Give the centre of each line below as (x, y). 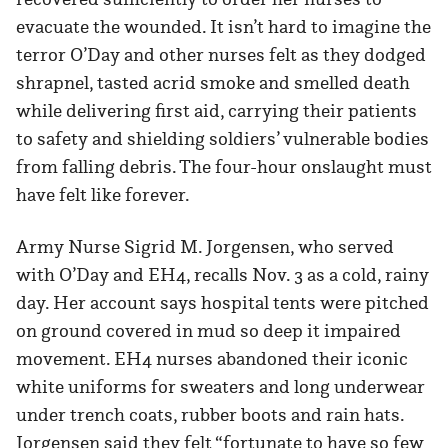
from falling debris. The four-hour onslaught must (224, 167)
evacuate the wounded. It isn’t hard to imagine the (223, 27)
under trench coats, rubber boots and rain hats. (210, 415)
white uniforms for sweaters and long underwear (220, 387)
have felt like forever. (103, 195)
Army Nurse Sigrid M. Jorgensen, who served (205, 247)
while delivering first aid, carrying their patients (216, 111)
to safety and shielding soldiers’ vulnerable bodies (222, 139)
